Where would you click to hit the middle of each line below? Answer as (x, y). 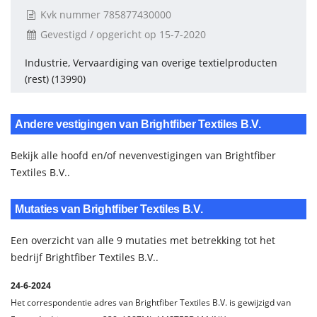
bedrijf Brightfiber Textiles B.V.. (85, 257)
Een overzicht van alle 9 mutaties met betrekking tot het (143, 240)
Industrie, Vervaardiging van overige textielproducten (151, 63)
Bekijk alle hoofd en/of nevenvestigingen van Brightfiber (143, 155)
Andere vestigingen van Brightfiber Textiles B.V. (138, 124)
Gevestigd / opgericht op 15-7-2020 (122, 34)
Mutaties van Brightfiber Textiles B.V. (109, 209)
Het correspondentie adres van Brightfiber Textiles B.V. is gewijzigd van (151, 302)
